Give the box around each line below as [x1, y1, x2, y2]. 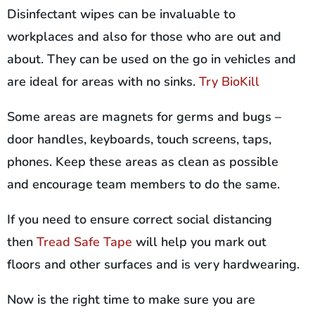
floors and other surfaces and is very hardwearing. [7, 256, 300, 274]
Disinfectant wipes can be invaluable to [7, 6, 236, 23]
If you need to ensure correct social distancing [7, 211, 272, 229]
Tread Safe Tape [37, 233, 132, 251]
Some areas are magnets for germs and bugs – [7, 108, 281, 126]
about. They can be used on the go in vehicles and [7, 51, 296, 68]
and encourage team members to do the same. [7, 176, 280, 193]
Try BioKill [199, 73, 259, 91]
